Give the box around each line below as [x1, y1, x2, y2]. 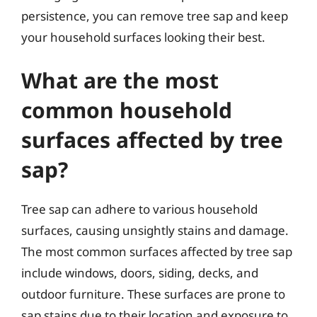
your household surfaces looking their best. [21, 28, 265, 45]
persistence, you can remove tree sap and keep [21, 7, 288, 24]
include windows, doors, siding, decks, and [21, 265, 258, 281]
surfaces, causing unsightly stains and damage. [21, 222, 289, 238]
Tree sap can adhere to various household [21, 201, 258, 217]
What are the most [21, 66, 219, 95]
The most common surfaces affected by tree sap [21, 243, 292, 260]
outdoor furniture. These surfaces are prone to [21, 286, 285, 302]
